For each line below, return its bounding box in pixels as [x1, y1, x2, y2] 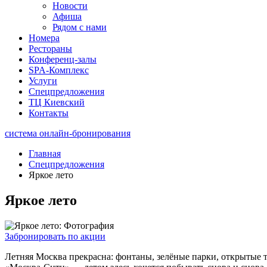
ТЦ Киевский [29, 97, 85, 107]
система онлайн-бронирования [5, 128, 131, 138]
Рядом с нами [52, 22, 107, 32]
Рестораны [29, 44, 72, 54]
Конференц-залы [29, 54, 97, 64]
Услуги [29, 76, 57, 86]
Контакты [29, 108, 69, 118]
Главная [29, 148, 61, 159]
